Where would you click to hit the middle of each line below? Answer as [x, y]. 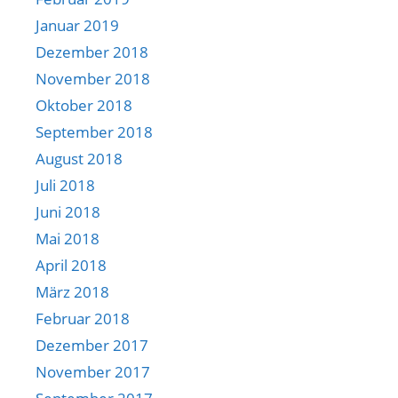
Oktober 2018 [84, 106]
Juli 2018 [65, 186]
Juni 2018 [68, 212]
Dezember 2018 [92, 52]
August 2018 [79, 159]
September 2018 [94, 132]
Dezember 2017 [92, 346]
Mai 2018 [68, 239]
